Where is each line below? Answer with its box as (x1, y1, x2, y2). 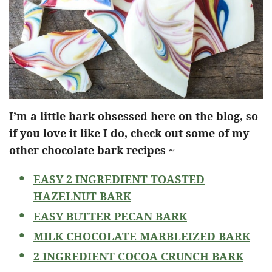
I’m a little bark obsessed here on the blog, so (9, 108, 258, 123)
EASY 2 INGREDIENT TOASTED (33, 171, 205, 186)
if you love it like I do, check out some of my (9, 125, 249, 140)
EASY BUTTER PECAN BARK (33, 208, 187, 223)
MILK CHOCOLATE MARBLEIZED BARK (33, 228, 250, 243)
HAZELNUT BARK (33, 188, 131, 203)
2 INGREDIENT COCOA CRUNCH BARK (33, 248, 243, 263)
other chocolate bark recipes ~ (9, 142, 175, 157)
